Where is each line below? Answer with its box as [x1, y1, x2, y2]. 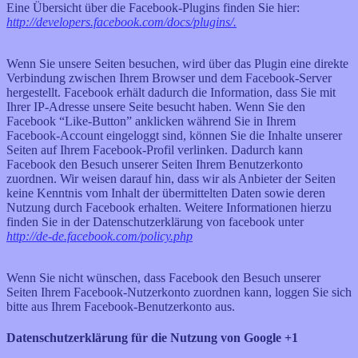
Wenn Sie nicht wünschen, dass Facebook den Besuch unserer [6, 270, 320, 284]
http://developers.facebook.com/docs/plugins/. [6, 14, 237, 29]
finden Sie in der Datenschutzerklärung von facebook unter [6, 214, 304, 229]
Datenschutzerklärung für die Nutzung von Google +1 [6, 330, 298, 344]
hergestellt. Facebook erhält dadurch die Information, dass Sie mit [6, 85, 336, 99]
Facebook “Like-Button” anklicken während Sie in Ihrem [6, 113, 296, 128]
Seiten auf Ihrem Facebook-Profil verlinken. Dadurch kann [6, 142, 303, 157]
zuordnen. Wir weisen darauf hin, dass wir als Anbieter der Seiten [6, 171, 336, 185]
